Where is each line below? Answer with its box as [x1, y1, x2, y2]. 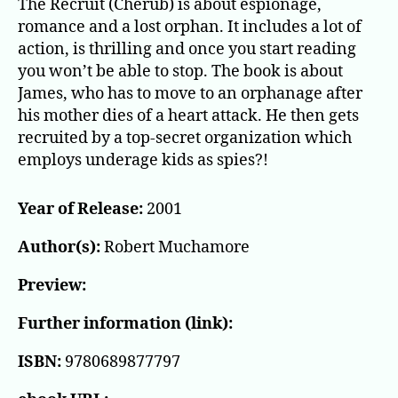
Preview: [18, 275, 86, 297]
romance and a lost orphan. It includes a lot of [18, 17, 362, 38]
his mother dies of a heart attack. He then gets [18, 106, 359, 127]
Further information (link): [18, 314, 233, 335]
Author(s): [18, 237, 100, 259]
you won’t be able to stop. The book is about [18, 61, 343, 83]
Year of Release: [18, 199, 143, 220]
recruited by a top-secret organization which [18, 128, 352, 149]
